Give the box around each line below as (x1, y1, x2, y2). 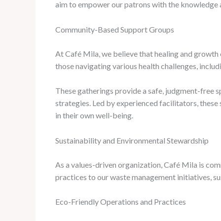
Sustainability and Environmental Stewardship (55, 135, 209, 145)
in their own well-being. (55, 110, 133, 120)
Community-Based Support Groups (55, 24, 174, 34)
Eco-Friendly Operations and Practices (55, 197, 186, 207)
